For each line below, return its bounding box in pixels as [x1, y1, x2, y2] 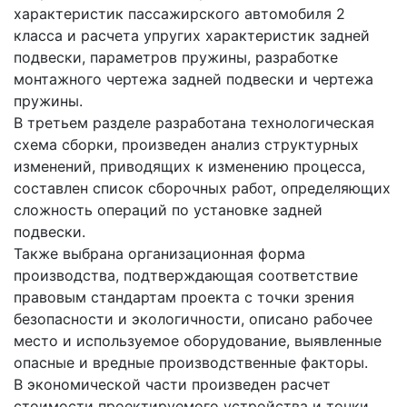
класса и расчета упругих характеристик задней [14, 26, 370, 45]
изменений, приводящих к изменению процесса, [14, 157, 365, 176]
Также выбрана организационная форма [14, 244, 305, 263]
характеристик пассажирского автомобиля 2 [14, 5, 345, 24]
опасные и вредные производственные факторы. [14, 353, 368, 372]
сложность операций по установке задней [14, 201, 323, 220]
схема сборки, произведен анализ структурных [14, 135, 359, 154]
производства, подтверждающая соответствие [14, 266, 358, 285]
